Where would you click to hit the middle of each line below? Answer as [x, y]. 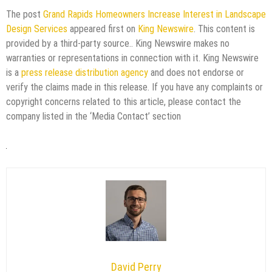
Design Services [37, 29]
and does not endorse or [196, 72]
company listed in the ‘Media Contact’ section [93, 116]
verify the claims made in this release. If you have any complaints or [134, 87]
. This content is [224, 29]
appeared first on [103, 29]
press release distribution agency [85, 72]
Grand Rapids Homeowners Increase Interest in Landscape [155, 14]
